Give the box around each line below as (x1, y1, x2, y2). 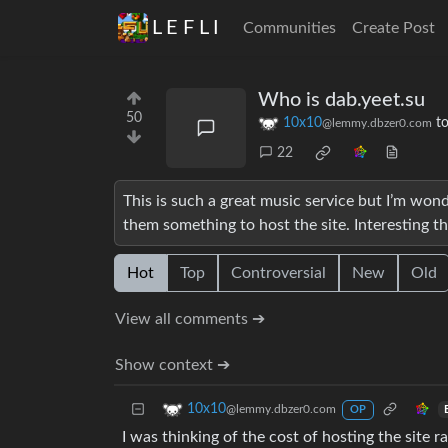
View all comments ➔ (115, 311, 265, 328)
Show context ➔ (115, 357, 230, 374)
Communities (243, 20, 336, 36)
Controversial (231, 265, 326, 282)
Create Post (352, 20, 435, 36)
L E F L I (152, 18, 219, 38)
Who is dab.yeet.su (258, 90, 425, 110)
